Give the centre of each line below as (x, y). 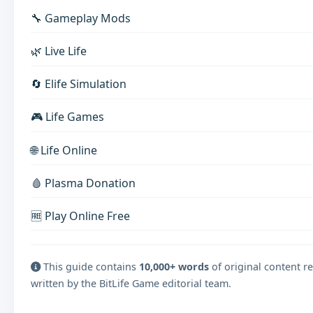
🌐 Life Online (64, 150)
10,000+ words (174, 266)
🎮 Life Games (67, 117)
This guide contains (90, 266)
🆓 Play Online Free (80, 216)
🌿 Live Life (59, 51)
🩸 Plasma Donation (83, 183)
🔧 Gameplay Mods (81, 18)
